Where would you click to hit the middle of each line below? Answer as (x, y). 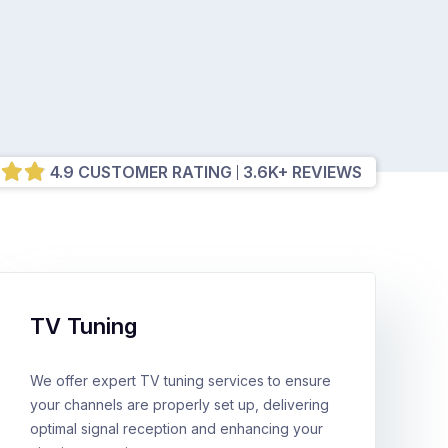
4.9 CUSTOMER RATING (141, 171)
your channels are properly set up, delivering (180, 404)
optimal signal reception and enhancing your (177, 428)
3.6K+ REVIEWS (302, 171)
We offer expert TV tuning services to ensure (181, 380)
